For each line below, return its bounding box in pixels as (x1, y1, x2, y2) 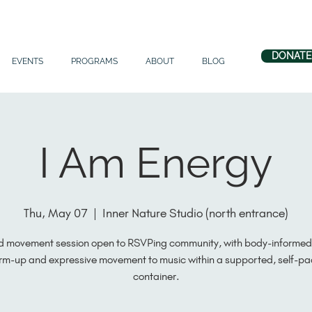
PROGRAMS (71, 56, 118, 66)
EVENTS (12, 56, 43, 66)
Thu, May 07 (24, 205, 88, 221)
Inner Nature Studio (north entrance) (102, 205, 288, 221)
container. (132, 270, 180, 283)
